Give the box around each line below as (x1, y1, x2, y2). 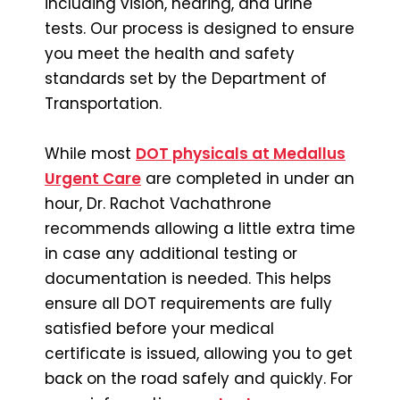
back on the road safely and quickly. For (45, 367, 353, 389)
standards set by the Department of (45, 67, 327, 89)
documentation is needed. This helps (45, 267, 331, 289)
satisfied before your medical (45, 317, 274, 339)
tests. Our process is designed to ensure (45, 17, 354, 39)
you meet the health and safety (45, 42, 295, 64)
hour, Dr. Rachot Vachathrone (45, 192, 271, 214)
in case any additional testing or (45, 242, 297, 264)
